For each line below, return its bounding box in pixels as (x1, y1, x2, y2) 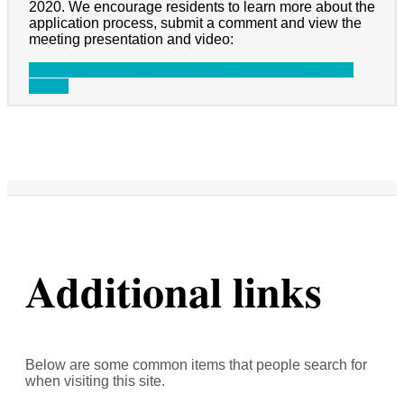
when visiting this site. (25, 373, 165, 390)
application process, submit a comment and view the (29, 14, 362, 31)
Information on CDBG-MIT (29, 61, 205, 78)
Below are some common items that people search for (25, 357, 367, 373)
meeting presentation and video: (29, 31, 234, 47)
